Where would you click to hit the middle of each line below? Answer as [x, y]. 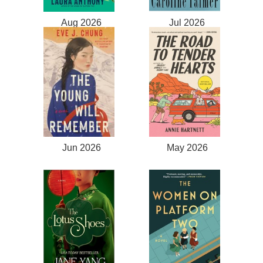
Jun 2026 [81, 147]
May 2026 [187, 147]
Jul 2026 [187, 23]
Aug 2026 [82, 23]
